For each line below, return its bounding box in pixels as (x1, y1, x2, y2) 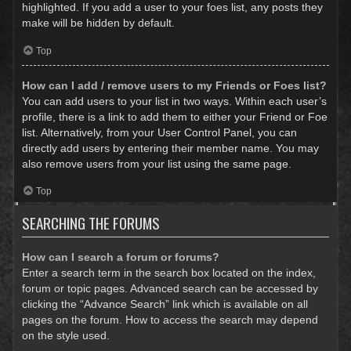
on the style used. (22, 328, 110, 342)
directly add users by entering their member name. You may (22, 142, 319, 155)
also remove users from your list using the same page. (22, 157, 291, 171)
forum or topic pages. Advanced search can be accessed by (22, 281, 318, 295)
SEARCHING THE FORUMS (22, 211, 160, 234)
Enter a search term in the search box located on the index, (22, 266, 316, 279)
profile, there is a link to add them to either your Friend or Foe (22, 110, 327, 124)
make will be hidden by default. (22, 16, 175, 30)
